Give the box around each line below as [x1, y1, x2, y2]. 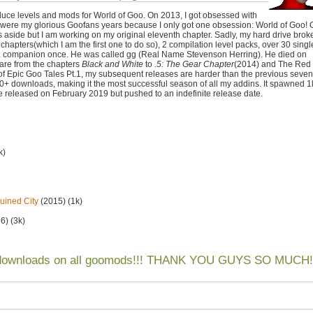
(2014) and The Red [234, 59, 311, 69]
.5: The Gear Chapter [154, 59, 234, 69]
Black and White [82, 59, 143, 69]
